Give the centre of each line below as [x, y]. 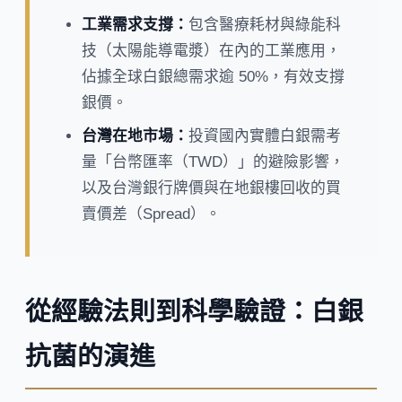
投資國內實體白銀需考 [264, 136]
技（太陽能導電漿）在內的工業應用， [211, 50]
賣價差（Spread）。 [151, 214]
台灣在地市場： [135, 136]
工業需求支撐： [135, 24]
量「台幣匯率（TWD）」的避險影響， [213, 162]
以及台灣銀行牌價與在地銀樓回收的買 [211, 188]
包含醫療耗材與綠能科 [264, 24]
